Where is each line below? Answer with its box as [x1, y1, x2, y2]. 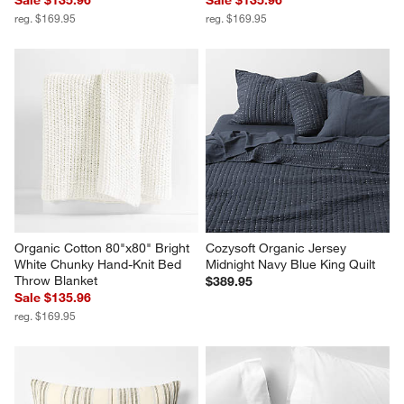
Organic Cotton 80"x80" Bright [14, 239, 194, 256]
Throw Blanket [14, 271, 98, 289]
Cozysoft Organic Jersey [206, 239, 350, 256]
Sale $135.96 [14, 289, 92, 306]
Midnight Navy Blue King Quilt [206, 255, 375, 272]
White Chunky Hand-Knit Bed [14, 255, 186, 272]
